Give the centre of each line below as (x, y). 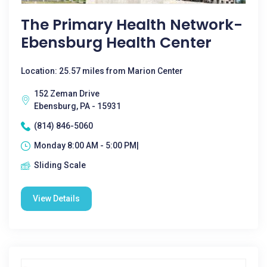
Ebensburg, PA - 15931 (77, 106)
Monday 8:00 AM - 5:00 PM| (86, 145)
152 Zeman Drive (67, 94)
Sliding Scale (60, 165)
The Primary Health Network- (132, 25)
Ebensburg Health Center (116, 43)
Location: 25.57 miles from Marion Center (102, 71)
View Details (56, 198)
